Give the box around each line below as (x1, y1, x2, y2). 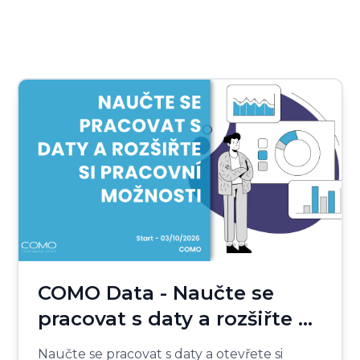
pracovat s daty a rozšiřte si (38, 306, 316, 330)
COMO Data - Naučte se (38, 280, 275, 305)
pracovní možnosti (38, 332, 227, 356)
